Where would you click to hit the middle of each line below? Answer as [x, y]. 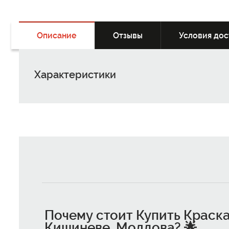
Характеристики [75, 75]
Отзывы [128, 36]
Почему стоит [90, 215]
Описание [57, 36]
